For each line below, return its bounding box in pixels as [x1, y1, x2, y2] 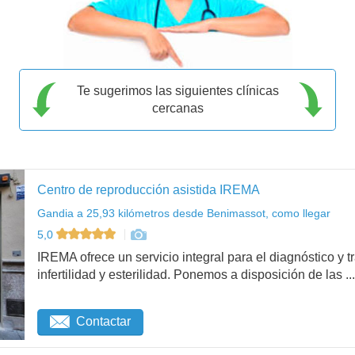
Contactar [76, 315, 131, 329]
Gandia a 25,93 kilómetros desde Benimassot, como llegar [37, 206, 330, 219]
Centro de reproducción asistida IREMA [37, 182, 260, 197]
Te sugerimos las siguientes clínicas [76, 83, 279, 97]
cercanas [151, 101, 204, 115]
